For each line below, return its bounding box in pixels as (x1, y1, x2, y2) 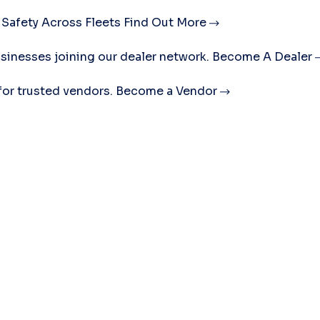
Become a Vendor (116, 83, 220, 99)
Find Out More (124, 14, 209, 30)
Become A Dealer (212, 49, 315, 64)
